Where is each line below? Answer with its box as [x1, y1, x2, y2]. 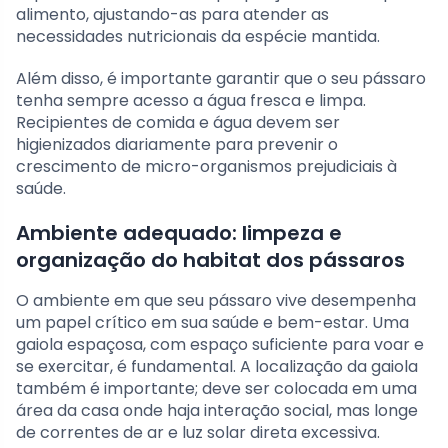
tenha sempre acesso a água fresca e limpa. [16, 89, 366, 113]
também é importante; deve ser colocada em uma [16, 377, 417, 401]
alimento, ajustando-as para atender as [16, 3, 329, 27]
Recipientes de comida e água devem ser [16, 111, 340, 135]
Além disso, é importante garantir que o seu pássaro [16, 67, 426, 91]
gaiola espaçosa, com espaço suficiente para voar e [16, 333, 424, 357]
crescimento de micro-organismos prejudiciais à [16, 155, 397, 179]
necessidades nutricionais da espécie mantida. [16, 25, 380, 49]
